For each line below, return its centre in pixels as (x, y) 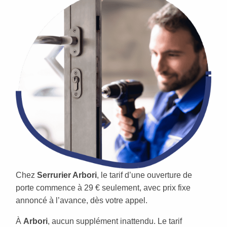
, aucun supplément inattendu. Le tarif (115, 221)
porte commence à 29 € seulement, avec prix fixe (103, 187)
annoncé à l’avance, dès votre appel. (82, 200)
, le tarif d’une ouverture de (144, 175)
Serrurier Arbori (67, 175)
